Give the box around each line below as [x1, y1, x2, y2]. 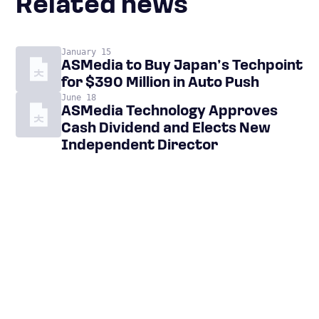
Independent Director [61, 139, 218, 153]
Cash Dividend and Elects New [61, 122, 271, 136]
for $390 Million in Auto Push [61, 76, 259, 90]
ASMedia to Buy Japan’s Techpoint [61, 59, 303, 73]
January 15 [61, 47, 111, 57]
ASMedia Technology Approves [61, 105, 278, 119]
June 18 [61, 93, 96, 103]
